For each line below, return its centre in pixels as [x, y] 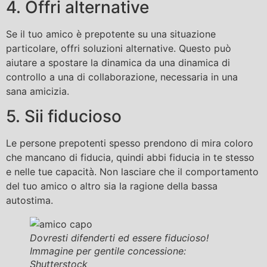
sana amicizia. [38, 91]
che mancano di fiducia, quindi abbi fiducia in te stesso [130, 158]
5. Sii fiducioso [64, 117]
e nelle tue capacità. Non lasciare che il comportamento [132, 172]
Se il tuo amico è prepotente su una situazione [111, 34]
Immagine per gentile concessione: [108, 251]
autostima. [30, 201]
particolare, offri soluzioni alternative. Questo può [119, 48]
